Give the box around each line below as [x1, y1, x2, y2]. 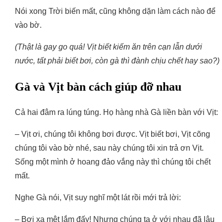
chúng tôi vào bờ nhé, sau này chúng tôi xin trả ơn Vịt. [15, 144, 204, 153]
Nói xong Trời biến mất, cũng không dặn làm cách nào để [15, 7, 216, 16]
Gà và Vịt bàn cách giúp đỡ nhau [15, 80, 181, 94]
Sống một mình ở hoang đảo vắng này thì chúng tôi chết [15, 158, 211, 166]
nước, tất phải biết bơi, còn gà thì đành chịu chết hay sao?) [15, 56, 220, 65]
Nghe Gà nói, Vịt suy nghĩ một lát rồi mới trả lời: [15, 193, 181, 202]
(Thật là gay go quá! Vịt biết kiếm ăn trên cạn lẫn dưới [15, 43, 202, 52]
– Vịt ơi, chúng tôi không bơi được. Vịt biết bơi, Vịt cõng [15, 130, 210, 139]
